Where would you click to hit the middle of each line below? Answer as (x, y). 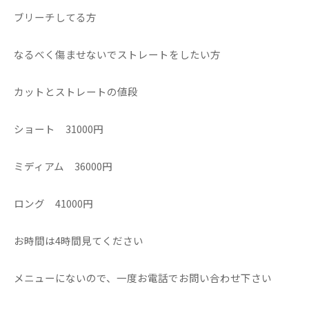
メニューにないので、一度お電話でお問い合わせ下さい (143, 278)
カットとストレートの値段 (76, 91)
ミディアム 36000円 (63, 166)
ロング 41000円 (53, 203)
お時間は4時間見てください (79, 240)
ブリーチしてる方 (55, 17)
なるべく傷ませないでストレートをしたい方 (128, 54)
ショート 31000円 (59, 129)
